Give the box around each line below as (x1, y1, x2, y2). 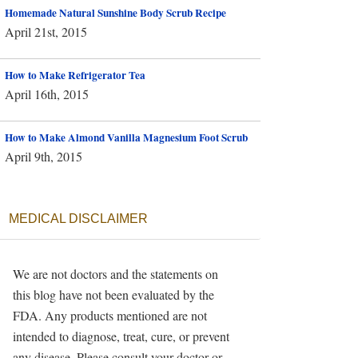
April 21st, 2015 (5, 23, 87, 40)
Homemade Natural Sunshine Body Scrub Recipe (5, 5, 226, 21)
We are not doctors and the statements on (13, 265, 218, 282)
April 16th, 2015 (5, 86, 89, 102)
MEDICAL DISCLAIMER (9, 212, 148, 225)
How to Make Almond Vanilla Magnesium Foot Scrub (5, 129, 248, 145)
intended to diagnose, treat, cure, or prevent (13, 328, 229, 344)
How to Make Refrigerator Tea (5, 67, 145, 83)
